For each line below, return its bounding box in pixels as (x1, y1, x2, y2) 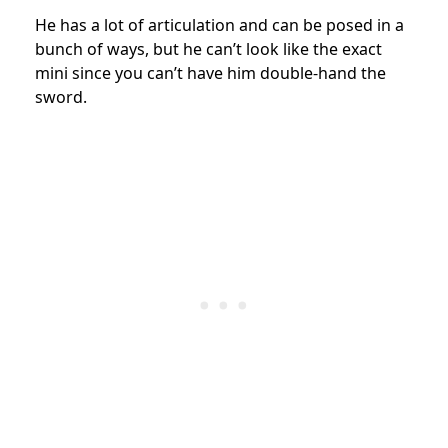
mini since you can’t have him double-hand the (35, 61, 386, 84)
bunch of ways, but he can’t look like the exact (35, 37, 382, 60)
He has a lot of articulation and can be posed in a (35, 13, 404, 36)
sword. (35, 85, 87, 108)
